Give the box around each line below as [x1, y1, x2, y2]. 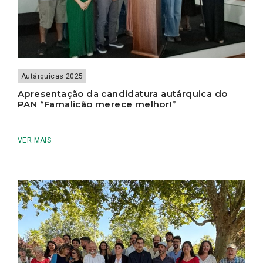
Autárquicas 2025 [21, 72, 83, 80]
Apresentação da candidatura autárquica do [18, 87, 228, 99]
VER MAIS [18, 136, 52, 144]
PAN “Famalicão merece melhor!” [18, 98, 176, 110]
